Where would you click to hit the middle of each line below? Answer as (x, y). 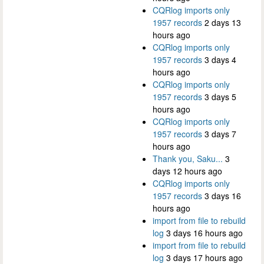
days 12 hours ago (187, 171)
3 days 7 (220, 134)
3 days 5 (220, 97)
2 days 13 (223, 23)
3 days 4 (220, 60)
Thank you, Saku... (188, 159)
